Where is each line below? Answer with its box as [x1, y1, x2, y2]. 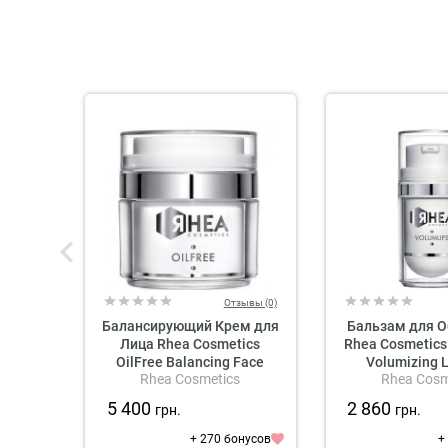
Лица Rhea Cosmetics [120, 335, 261, 352]
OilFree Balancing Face [116, 353, 265, 370]
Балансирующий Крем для [101, 317, 279, 334]
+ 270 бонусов [189, 431, 271, 446]
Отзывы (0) [223, 296, 277, 308]
